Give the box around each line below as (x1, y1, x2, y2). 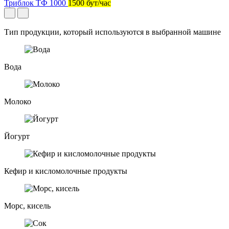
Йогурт (4, 131, 30, 141)
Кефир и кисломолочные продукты (4, 166, 127, 175)
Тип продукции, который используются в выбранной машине (4, 27, 221, 36)
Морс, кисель (4, 201, 51, 210)
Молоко (4, 97, 31, 106)
